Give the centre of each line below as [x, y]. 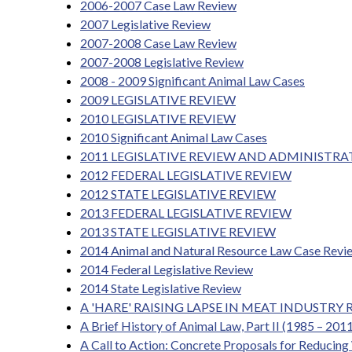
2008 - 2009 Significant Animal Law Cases [192, 81]
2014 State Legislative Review [161, 288]
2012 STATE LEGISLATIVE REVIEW [178, 194]
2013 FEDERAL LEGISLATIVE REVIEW [186, 213]
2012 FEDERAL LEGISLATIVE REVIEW [186, 175]
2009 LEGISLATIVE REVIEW [158, 99]
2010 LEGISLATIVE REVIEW [158, 118]
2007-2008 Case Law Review [158, 43]
